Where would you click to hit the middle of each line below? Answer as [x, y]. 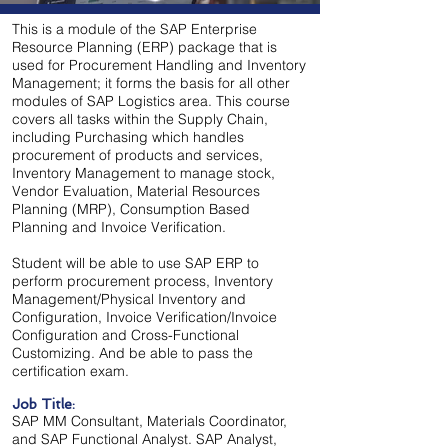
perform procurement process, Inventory [142, 281]
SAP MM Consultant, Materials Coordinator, [149, 421]
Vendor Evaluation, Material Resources [136, 191]
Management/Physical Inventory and [129, 299]
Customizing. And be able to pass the [132, 353]
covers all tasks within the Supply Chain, [140, 119]
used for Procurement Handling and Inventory [159, 65]
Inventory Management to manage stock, [143, 173]
